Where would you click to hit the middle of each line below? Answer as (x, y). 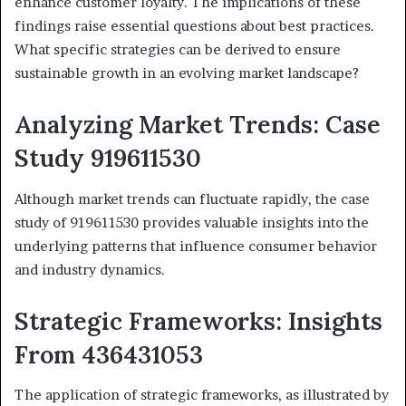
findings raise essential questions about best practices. (194, 26)
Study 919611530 (108, 158)
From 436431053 (109, 354)
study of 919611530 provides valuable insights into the (192, 222)
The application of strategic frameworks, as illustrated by (202, 395)
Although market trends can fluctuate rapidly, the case (192, 198)
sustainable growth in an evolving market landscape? (187, 73)
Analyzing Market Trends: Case (198, 125)
